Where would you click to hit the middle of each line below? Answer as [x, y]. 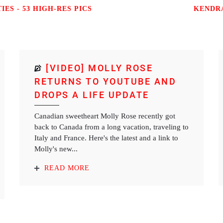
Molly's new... [56, 149]
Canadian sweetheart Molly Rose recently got [105, 116]
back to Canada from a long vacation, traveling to [111, 127]
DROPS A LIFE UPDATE [92, 95]
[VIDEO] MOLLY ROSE [99, 68]
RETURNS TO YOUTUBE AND [105, 81]
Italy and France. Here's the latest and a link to [106, 138]
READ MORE [67, 168]
